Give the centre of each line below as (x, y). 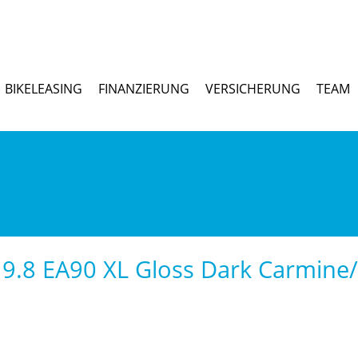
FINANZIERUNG (144, 88)
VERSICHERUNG (253, 88)
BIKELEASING (44, 88)
